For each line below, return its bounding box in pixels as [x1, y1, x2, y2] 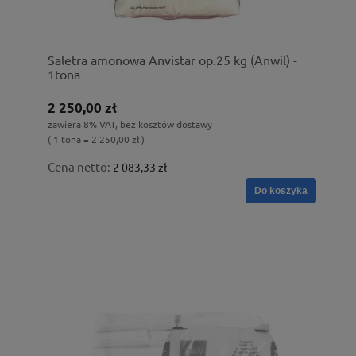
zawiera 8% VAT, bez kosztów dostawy [48, 117, 212, 130]
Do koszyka [254, 184, 308, 196]
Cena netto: [48, 158, 113, 174]
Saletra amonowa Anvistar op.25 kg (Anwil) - [48, 51, 297, 68]
